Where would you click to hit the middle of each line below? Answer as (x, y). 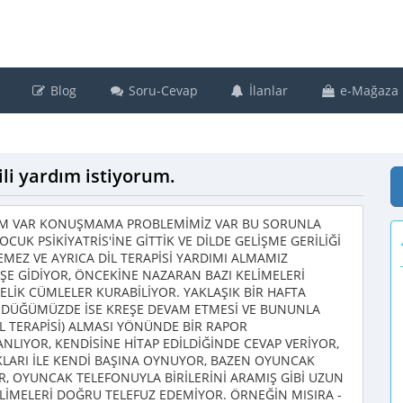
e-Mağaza (367, 90)
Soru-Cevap (161, 90)
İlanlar (267, 90)
